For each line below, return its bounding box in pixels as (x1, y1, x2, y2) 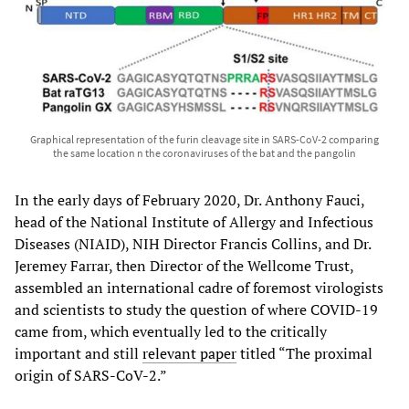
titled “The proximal (236, 342, 372, 363)
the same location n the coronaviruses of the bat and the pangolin (53, 145, 356, 160)
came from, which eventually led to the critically (15, 320, 327, 341)
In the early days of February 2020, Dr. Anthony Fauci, (15, 189, 364, 210)
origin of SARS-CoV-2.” (15, 364, 170, 385)
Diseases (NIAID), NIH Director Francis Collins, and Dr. (15, 233, 371, 254)
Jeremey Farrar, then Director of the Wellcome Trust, (15, 255, 353, 276)
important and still (15, 342, 142, 363)
